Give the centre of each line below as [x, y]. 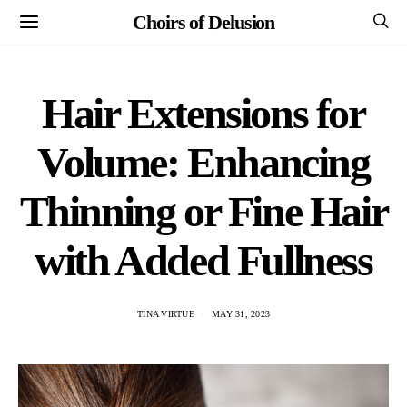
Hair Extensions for [203, 113]
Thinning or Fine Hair [203, 211]
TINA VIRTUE [166, 314]
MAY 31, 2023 [241, 314]
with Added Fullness [203, 260]
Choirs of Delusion [203, 22]
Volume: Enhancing [203, 162]
